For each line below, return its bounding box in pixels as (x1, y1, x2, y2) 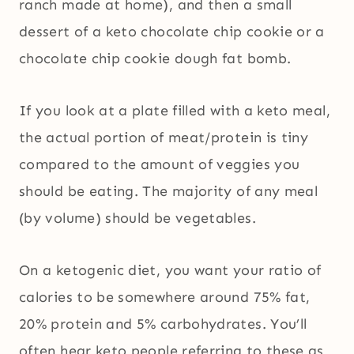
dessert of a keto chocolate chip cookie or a (19, 23, 325, 41)
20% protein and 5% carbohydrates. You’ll (19, 315, 307, 333)
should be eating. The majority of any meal (19, 183, 318, 201)
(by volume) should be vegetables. (19, 209, 256, 228)
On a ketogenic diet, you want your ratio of (19, 262, 322, 280)
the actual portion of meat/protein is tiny (19, 129, 309, 147)
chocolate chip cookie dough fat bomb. (19, 50, 292, 68)
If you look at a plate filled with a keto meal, (19, 102, 330, 120)
